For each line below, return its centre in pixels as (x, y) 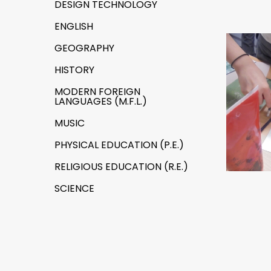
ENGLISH (74, 26)
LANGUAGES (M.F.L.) (101, 101)
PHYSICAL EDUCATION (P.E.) (119, 145)
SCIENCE (74, 188)
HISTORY (74, 70)
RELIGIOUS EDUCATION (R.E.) (121, 167)
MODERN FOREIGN (97, 92)
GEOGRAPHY (84, 48)
